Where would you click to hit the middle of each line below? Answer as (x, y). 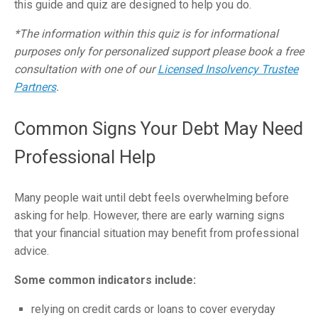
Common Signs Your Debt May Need (159, 128)
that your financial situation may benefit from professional (157, 234)
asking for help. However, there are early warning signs (149, 216)
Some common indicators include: (105, 280)
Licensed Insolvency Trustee (228, 69)
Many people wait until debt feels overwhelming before (152, 198)
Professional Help (85, 157)
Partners (35, 87)
